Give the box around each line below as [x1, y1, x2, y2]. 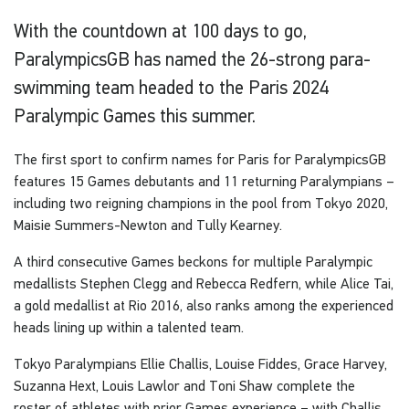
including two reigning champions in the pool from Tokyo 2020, [14, 194, 388, 212]
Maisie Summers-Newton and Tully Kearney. [14, 216, 282, 234]
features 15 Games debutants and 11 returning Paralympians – [14, 173, 394, 190]
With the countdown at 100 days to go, [14, 19, 307, 41]
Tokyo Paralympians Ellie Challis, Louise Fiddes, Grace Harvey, [14, 355, 387, 372]
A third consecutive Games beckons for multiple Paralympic [14, 253, 372, 270]
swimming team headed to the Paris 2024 [14, 76, 329, 98]
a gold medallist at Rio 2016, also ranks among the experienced [14, 297, 393, 314]
